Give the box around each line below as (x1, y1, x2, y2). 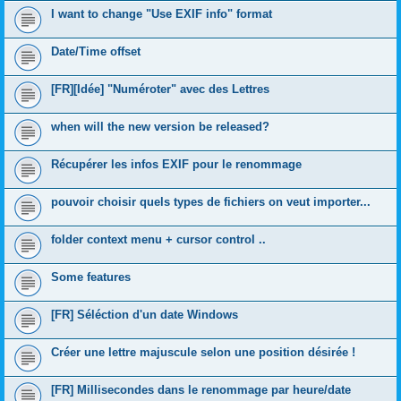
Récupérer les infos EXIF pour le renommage (51, 158, 302, 171)
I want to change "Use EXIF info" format (51, 7, 272, 21)
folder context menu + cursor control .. (51, 233, 266, 246)
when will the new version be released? (51, 120, 269, 133)
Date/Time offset (51, 45, 141, 58)
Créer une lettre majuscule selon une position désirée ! (51, 346, 355, 359)
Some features (51, 270, 131, 284)
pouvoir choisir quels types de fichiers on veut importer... (51, 195, 371, 209)
